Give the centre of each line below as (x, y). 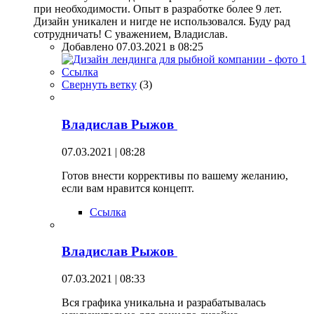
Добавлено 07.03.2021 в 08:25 (132, 47)
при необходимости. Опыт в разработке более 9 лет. (158, 9)
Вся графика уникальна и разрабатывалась (164, 303)
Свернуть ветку (99, 85)
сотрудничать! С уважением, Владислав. (131, 34)
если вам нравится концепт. (128, 188)
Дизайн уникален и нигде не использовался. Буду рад (162, 22)
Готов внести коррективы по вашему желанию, (175, 175)
